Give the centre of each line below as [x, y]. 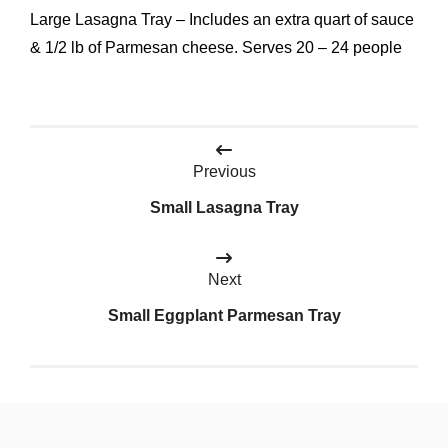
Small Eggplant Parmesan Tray [224, 315]
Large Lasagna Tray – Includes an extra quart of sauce [222, 19]
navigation [103, 186]
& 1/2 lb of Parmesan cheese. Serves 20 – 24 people [216, 47]
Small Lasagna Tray [224, 207]
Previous [224, 171]
